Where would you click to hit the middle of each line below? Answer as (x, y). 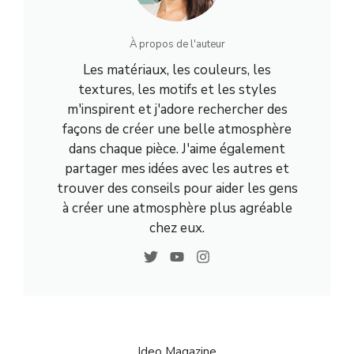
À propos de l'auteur (177, 44)
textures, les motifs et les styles (177, 90)
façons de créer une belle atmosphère (177, 129)
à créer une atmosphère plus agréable (177, 208)
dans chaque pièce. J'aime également (177, 149)
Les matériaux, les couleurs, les (177, 70)
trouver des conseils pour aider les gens (177, 188)
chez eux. (177, 228)
